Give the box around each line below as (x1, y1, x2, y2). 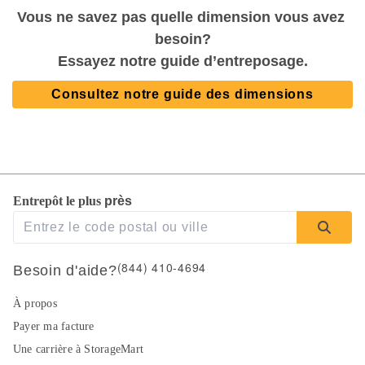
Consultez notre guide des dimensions (51, 86, 314, 101)
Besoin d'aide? (13, 262, 117, 279)
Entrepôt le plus (13, 194, 104, 208)
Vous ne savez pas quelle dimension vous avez (16, 8, 345, 25)
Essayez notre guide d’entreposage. (57, 52, 308, 69)
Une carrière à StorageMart (13, 343, 143, 355)
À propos (13, 297, 57, 310)
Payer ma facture (13, 320, 95, 332)
